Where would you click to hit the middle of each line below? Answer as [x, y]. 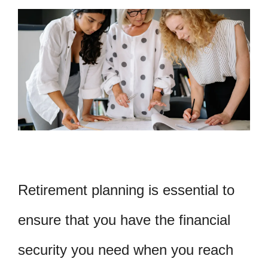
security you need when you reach [126, 250]
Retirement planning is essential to [126, 190]
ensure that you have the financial [124, 220]
